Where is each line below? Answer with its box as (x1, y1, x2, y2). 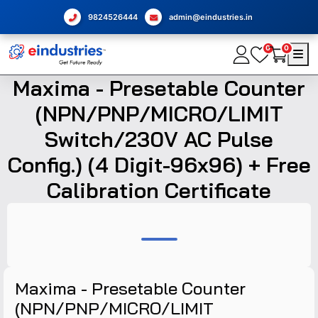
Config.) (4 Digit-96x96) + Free (7, 150, 311, 178)
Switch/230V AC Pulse (45, 125, 273, 153)
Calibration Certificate (47, 176, 271, 204)
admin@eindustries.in (169, 12, 253, 22)
